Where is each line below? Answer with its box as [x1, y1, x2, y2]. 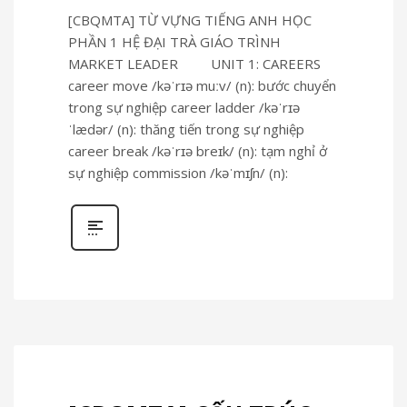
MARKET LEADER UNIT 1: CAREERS [68, 54, 321, 73]
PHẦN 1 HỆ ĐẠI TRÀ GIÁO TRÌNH [68, 32, 281, 51]
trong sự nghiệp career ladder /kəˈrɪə [68, 97, 300, 116]
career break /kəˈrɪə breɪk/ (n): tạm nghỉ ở [68, 141, 327, 160]
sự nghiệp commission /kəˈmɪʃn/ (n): [68, 163, 288, 182]
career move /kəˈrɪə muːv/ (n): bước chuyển [68, 75, 336, 94]
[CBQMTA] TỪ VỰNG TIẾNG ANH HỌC [68, 10, 312, 29]
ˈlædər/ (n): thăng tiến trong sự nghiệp [68, 119, 304, 138]
